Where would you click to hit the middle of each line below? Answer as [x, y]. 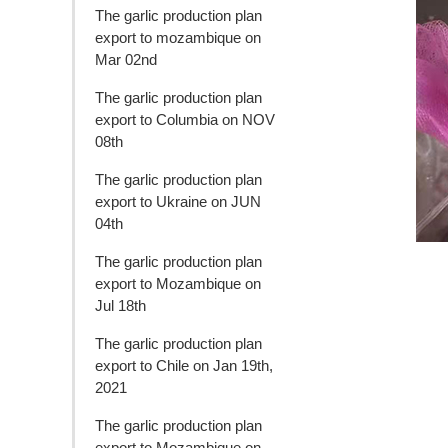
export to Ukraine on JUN [178, 201]
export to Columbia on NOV [185, 119]
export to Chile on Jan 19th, [184, 365]
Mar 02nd [126, 59]
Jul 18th [120, 305]
